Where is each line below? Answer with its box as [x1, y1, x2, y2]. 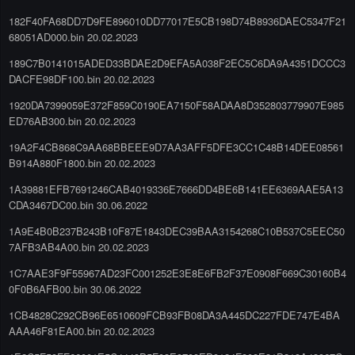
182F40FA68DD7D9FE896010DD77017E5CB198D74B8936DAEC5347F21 [9, 13, 346, 29]
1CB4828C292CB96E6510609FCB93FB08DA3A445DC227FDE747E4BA [9, 307, 340, 323]
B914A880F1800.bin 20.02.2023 [9, 155, 155, 170]
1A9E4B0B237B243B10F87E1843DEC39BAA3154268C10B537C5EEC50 [9, 223, 345, 239]
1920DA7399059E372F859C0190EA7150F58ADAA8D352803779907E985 [9, 97, 344, 113]
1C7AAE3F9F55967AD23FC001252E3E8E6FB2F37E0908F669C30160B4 [9, 265, 346, 281]
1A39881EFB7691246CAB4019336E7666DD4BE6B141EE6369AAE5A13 [9, 181, 343, 197]
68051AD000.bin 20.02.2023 [9, 29, 138, 44]
